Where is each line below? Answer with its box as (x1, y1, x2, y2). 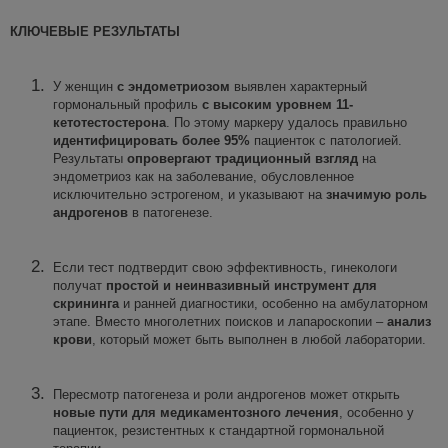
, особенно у (339, 404, 414, 420)
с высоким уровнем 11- (202, 96, 353, 112)
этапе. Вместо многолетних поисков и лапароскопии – (53, 313, 387, 329)
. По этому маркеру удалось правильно (166, 114, 407, 130)
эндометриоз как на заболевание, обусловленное (53, 168, 354, 184)
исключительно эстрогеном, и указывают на (53, 186, 326, 202)
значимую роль (326, 186, 427, 202)
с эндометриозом (117, 78, 230, 94)
